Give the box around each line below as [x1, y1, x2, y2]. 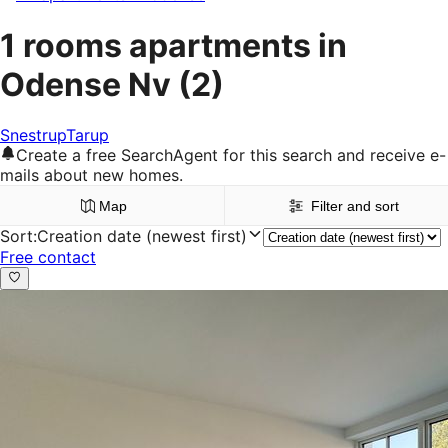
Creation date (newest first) [37, 226, 247, 247]
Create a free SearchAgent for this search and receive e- [16, 145, 446, 166]
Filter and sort [310, 198, 399, 215]
